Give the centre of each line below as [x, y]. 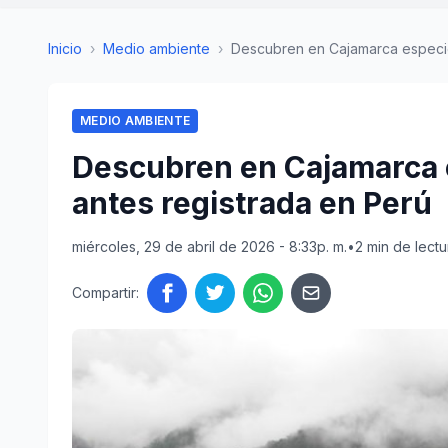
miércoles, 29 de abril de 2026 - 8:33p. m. [209, 246]
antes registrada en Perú [252, 203]
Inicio [65, 48]
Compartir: [105, 292]
